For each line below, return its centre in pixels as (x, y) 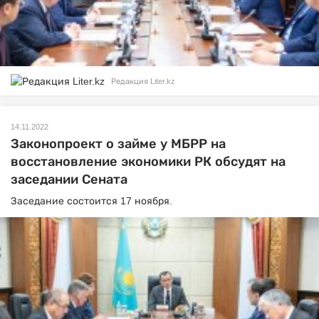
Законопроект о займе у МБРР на (118, 144)
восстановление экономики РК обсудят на (148, 162)
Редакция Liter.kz (143, 81)
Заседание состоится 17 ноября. (93, 201)
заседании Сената (69, 180)
